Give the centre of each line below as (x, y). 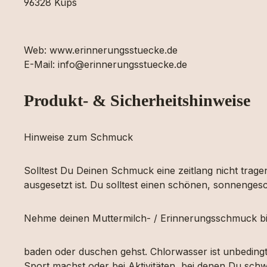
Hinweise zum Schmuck (78, 137)
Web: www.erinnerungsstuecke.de (101, 50)
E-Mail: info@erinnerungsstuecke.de (105, 64)
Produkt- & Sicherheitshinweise (137, 100)
